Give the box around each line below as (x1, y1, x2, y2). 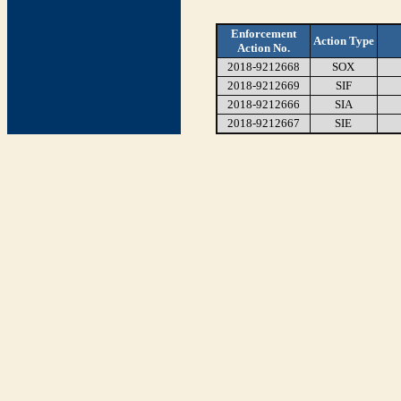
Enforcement (230, 27, 296, 40)
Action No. (236, 41, 290, 55)
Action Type (312, 34, 374, 47)
